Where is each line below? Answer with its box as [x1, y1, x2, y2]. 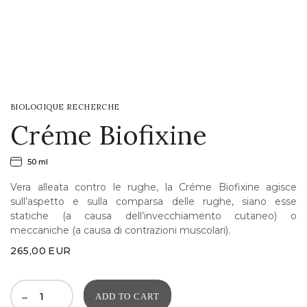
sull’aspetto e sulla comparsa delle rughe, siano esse [10, 195, 297, 208]
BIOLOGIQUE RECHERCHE [10, 102, 120, 112]
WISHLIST [5, 51, 50, 62]
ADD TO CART [95, 291, 160, 302]
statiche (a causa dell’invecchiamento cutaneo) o [10, 210, 297, 222]
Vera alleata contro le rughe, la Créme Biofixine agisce [10, 181, 297, 193]
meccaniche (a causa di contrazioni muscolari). [10, 224, 230, 236]
